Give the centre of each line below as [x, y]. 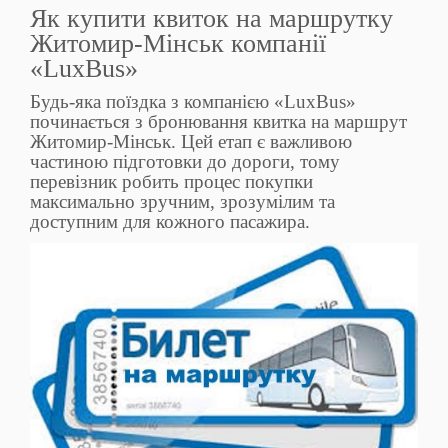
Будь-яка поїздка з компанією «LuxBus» [193, 101]
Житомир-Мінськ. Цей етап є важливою [191, 141]
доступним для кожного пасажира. [170, 221]
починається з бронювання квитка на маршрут [218, 121]
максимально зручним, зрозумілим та [182, 201]
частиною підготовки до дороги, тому [185, 161]
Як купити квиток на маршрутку [211, 18]
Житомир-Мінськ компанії [178, 43]
